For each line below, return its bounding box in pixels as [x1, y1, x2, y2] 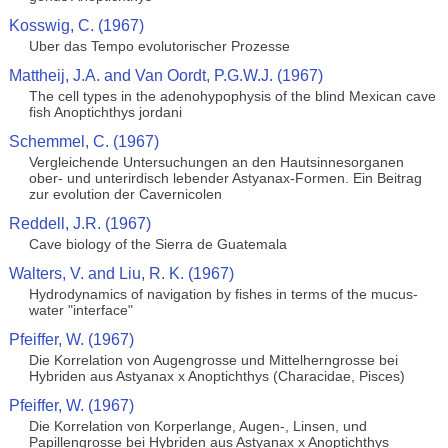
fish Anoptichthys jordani [28, 104, 182, 120]
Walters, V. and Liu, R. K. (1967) [8, 265, 234, 282]
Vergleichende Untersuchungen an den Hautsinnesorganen [28, 154, 404, 170]
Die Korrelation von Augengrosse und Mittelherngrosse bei [28, 352, 398, 368]
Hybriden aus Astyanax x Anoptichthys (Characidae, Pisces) [28, 368, 405, 384]
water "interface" [28, 302, 133, 318]
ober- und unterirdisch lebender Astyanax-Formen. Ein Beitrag [28, 170, 422, 186]
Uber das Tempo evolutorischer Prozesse [28, 38, 290, 54]
